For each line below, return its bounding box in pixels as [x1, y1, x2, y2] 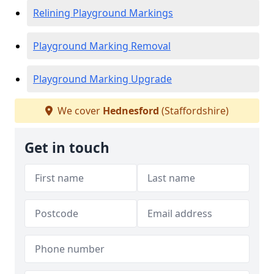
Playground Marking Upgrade [33, 72, 172, 86]
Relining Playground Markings [33, 6, 173, 20]
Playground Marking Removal [33, 39, 171, 53]
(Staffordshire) [159, 104, 229, 117]
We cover [55, 104, 103, 117]
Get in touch [24, 138, 109, 157]
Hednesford [103, 104, 159, 117]
